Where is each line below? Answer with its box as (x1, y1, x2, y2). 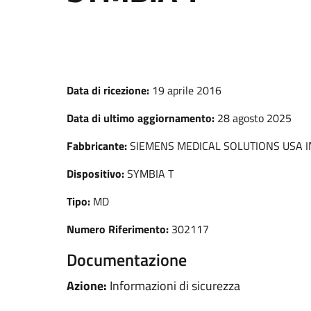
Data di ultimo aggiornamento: (67, 110, 215, 126)
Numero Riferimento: (67, 221, 171, 237)
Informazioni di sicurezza (110, 276, 240, 295)
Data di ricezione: (67, 82, 152, 99)
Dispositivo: (67, 165, 127, 182)
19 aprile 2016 (152, 82, 221, 99)
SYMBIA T (127, 165, 174, 182)
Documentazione (67, 247, 187, 272)
